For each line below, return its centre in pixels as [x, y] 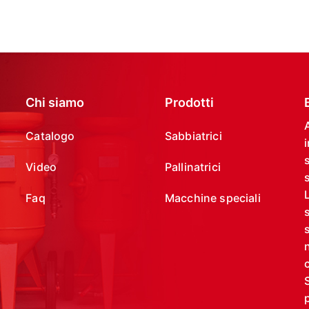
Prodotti [189, 102]
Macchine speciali [212, 198]
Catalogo [50, 136]
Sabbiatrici [193, 136]
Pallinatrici [192, 167]
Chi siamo [55, 102]
